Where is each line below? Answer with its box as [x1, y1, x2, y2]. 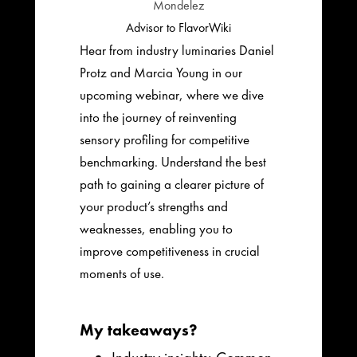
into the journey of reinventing [80, 108, 237, 126]
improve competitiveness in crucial [80, 241, 261, 260]
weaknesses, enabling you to [80, 219, 233, 237]
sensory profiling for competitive [80, 130, 250, 148]
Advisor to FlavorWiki [125, 18, 231, 36]
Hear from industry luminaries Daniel [80, 41, 275, 59]
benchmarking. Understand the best [80, 152, 267, 171]
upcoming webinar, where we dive [80, 85, 265, 104]
